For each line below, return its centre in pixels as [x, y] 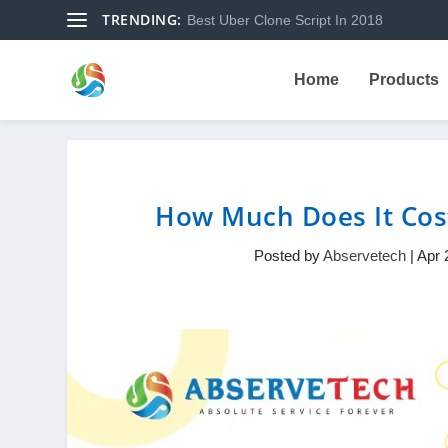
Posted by [289, 255]
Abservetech [365, 255]
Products [403, 79]
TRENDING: [142, 19]
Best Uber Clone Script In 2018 [284, 20]
